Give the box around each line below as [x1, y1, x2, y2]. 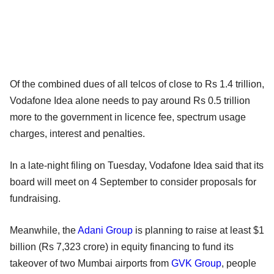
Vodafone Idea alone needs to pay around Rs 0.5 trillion [10, 95, 250, 106]
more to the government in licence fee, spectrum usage [10, 111, 246, 122]
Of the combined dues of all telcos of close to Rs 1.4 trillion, [10, 78, 264, 89]
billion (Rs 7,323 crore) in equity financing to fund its [10, 241, 234, 252]
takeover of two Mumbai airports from [10, 257, 171, 268]
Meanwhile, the [10, 224, 78, 235]
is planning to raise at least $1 [133, 224, 264, 235]
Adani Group [78, 224, 133, 235]
